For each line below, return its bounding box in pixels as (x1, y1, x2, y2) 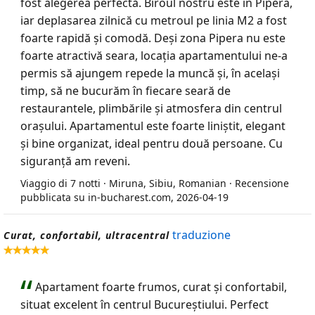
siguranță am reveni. (20, 153, 130, 169)
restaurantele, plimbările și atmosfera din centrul (20, 101, 282, 116)
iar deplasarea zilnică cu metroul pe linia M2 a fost (20, 13, 287, 28)
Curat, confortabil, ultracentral (4, 229, 169, 242)
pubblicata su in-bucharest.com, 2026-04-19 (20, 191, 229, 204)
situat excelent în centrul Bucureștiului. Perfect (20, 297, 269, 312)
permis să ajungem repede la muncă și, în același (20, 65, 280, 81)
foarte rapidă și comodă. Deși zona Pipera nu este (20, 30, 285, 46)
